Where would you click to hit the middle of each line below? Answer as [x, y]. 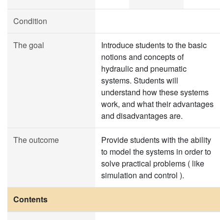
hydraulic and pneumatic [144, 69]
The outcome [36, 140]
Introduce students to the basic [154, 45]
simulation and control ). [143, 175]
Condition [30, 21]
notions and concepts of [142, 57]
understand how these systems [155, 92]
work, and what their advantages [157, 104]
